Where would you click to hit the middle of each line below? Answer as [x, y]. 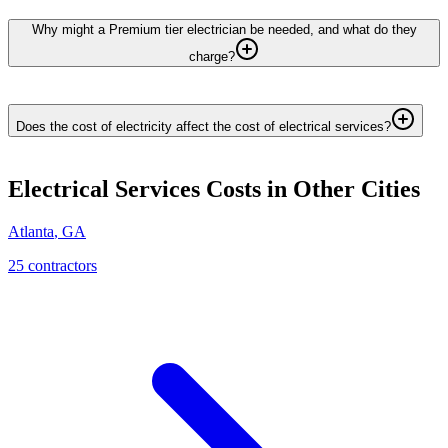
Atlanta [31, 231]
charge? [212, 56]
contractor [57, 265]
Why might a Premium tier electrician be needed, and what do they [224, 29]
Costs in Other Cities [310, 188]
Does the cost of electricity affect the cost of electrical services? [203, 126]
